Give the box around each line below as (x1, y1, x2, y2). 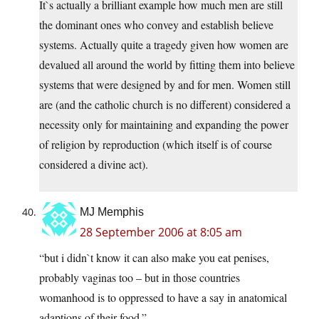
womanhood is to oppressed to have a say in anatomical (39, 290, 287, 305)
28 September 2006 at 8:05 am (80, 224, 242, 241)
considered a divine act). (39, 157, 148, 172)
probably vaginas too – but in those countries (39, 270, 240, 286)
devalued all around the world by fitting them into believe (39, 57, 295, 73)
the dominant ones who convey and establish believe (39, 17, 273, 33)
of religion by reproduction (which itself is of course (39, 137, 272, 152)
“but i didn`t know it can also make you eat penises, (39, 250, 269, 266)
